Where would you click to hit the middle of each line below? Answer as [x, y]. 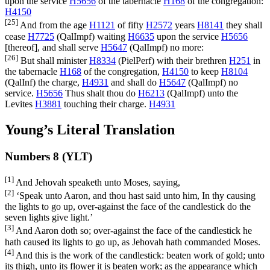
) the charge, [57, 82]
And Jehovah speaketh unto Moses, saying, [97, 182]
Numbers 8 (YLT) [49, 156]
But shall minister [54, 61]
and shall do [134, 82]
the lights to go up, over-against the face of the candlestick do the [128, 207]
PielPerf [136, 61]
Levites [20, 104]
